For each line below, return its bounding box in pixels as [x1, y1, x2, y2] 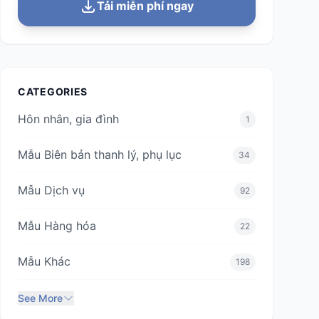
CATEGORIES [18, 85, 88, 98]
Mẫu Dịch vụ [18, 183, 85, 197]
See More [18, 292, 63, 304]
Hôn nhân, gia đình [18, 112, 119, 126]
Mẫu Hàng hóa [18, 219, 96, 233]
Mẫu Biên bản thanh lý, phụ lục [18, 147, 182, 162]
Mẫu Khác [18, 254, 70, 268]
